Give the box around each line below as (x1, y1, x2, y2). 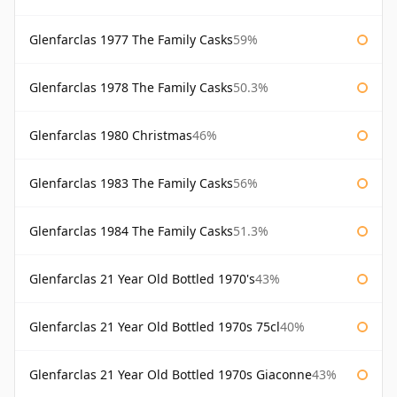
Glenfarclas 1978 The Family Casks (29, 79, 233, 97)
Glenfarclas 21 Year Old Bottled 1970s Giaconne (29, 366, 312, 384)
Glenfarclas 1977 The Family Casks (29, 31, 233, 49)
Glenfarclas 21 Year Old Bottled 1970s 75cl (29, 318, 280, 336)
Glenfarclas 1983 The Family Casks (29, 175, 233, 192)
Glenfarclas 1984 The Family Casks (29, 222, 233, 240)
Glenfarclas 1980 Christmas (29, 127, 192, 144)
